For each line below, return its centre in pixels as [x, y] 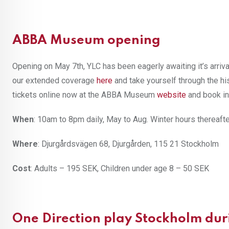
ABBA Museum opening [86, 41]
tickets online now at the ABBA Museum [85, 95]
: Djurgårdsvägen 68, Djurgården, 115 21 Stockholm [128, 144]
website [173, 95]
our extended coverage [54, 81]
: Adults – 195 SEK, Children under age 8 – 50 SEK [120, 169]
